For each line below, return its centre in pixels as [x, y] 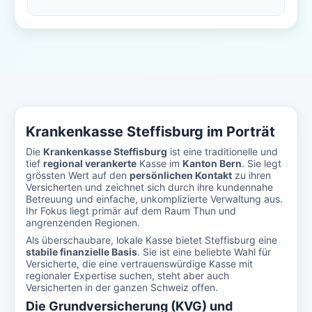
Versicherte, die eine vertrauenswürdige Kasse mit [139, 264]
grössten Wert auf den [78, 175]
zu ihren [251, 175]
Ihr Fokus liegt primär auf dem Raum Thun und [131, 211]
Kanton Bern [212, 163]
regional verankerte [90, 163]
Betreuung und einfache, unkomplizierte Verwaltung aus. [154, 199]
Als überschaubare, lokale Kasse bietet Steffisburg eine [151, 240]
